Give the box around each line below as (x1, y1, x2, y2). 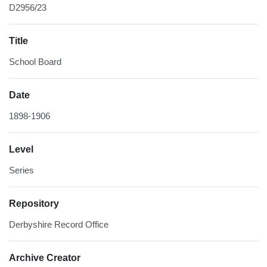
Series (9, 165, 34, 176)
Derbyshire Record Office (9, 219, 108, 230)
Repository (9, 198, 59, 209)
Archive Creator (9, 253, 80, 263)
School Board (9, 57, 61, 67)
